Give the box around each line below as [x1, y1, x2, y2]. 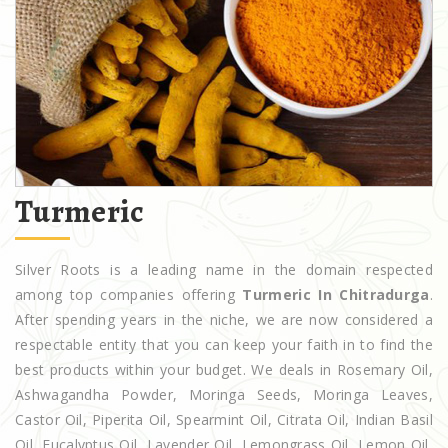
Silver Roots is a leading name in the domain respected [15, 259, 433, 279]
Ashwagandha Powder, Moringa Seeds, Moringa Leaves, [15, 384, 433, 404]
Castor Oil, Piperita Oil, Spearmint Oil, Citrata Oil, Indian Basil [15, 409, 433, 429]
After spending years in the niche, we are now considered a [15, 309, 433, 329]
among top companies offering [15, 284, 243, 304]
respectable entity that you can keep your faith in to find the [15, 334, 433, 354]
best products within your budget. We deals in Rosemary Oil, [15, 359, 433, 379]
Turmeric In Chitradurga [242, 284, 430, 304]
